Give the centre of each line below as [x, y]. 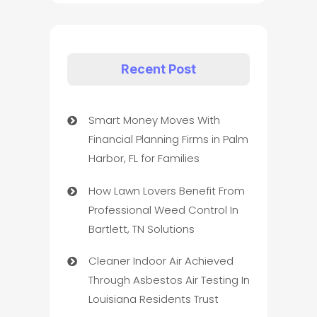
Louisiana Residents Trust [153, 299]
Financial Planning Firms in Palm [168, 139]
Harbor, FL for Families [144, 158]
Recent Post [158, 69]
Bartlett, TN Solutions [141, 229]
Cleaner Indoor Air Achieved [161, 261]
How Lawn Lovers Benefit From [166, 190]
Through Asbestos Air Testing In [169, 280]
